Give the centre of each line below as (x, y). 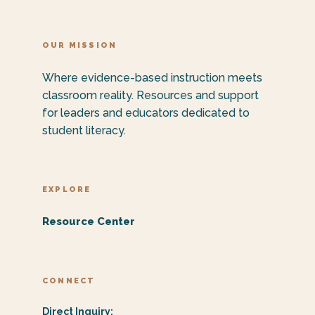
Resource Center (89, 222)
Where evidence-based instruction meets (152, 77)
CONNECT (69, 281)
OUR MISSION (80, 45)
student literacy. (84, 130)
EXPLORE (67, 190)
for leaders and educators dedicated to (146, 112)
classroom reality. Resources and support (150, 95)
